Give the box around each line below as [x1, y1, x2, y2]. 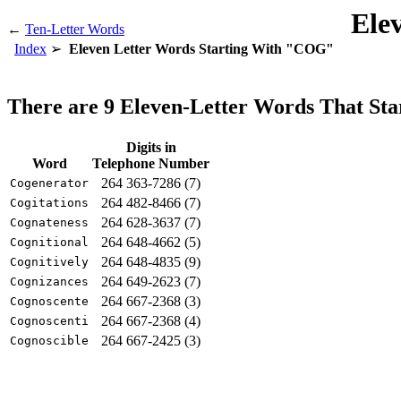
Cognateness [10, 215, 89, 229]
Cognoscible [10, 333, 89, 347]
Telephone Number [92, 155, 209, 171]
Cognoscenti [10, 313, 89, 328]
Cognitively [10, 254, 89, 269]
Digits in [125, 139, 176, 155]
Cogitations [10, 195, 89, 209]
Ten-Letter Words [25, 21, 124, 37]
